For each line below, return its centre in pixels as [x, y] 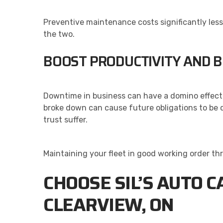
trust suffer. [65, 119]
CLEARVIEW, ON [109, 204]
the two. [59, 34]
